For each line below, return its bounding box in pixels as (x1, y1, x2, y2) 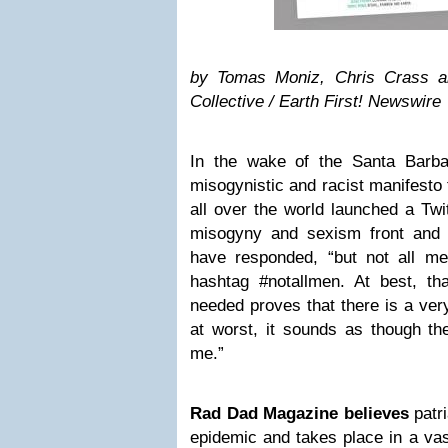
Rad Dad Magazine (190, 404, 338, 423)
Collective (190, 92, 264, 111)
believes (343, 404, 409, 423)
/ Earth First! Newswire (264, 92, 441, 111)
